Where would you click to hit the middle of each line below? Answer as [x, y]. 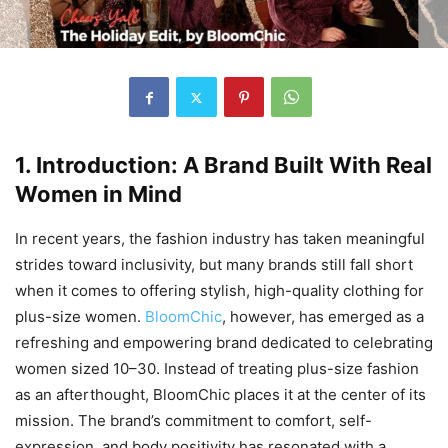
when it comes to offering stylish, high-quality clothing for [219, 291]
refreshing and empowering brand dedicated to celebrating [224, 343]
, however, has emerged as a [323, 317]
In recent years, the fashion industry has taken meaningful [220, 239]
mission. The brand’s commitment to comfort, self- [193, 421]
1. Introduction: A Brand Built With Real [223, 165]
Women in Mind [98, 194]
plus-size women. [80, 317]
